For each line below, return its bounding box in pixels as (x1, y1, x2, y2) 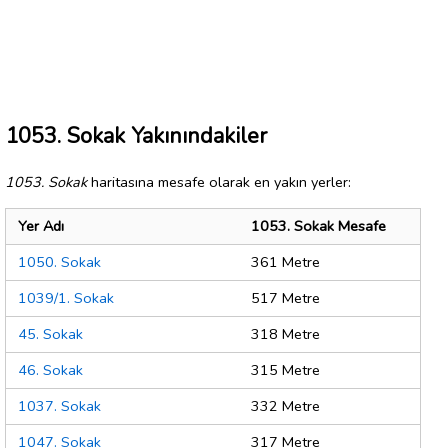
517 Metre (251, 288, 320, 309)
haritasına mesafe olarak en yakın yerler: (87, 171, 351, 192)
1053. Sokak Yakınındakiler (5, 120, 267, 151)
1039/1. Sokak (18, 288, 114, 309)
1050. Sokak (18, 252, 101, 273)
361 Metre (251, 252, 320, 273)
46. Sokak (18, 360, 83, 381)
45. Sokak (18, 324, 83, 345)
